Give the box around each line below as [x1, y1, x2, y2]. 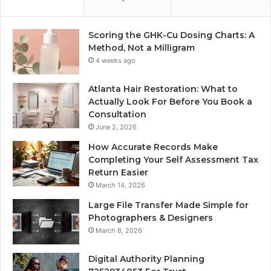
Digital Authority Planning [88, 253, 204, 265]
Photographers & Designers [88, 212, 213, 224]
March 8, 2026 [96, 226, 142, 235]
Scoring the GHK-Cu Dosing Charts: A [88, 30, 255, 41]
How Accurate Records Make [88, 142, 218, 153]
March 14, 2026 [96, 181, 145, 190]
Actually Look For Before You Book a [88, 96, 252, 108]
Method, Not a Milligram [88, 42, 195, 54]
